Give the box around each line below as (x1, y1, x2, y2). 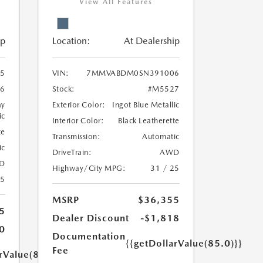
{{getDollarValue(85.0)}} (125, 238, 242, 249)
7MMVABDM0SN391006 (86, 69, 180, 77)
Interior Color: (52, 116, 104, 125)
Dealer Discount (52, 213, 129, 224)
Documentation (52, 231, 126, 242)
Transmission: (52, 132, 100, 141)
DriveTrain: (52, 148, 92, 157)
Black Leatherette (118, 116, 180, 125)
